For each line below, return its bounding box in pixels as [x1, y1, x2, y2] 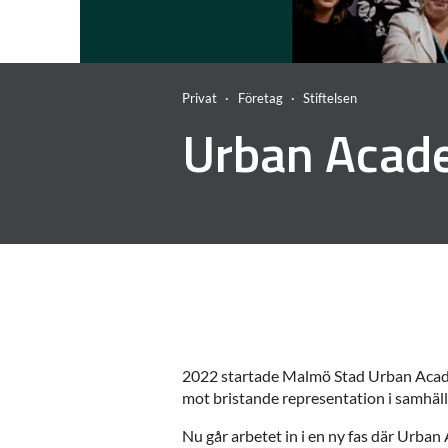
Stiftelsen [303, 90, 358, 106]
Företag [237, 90, 283, 106]
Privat [182, 90, 217, 106]
